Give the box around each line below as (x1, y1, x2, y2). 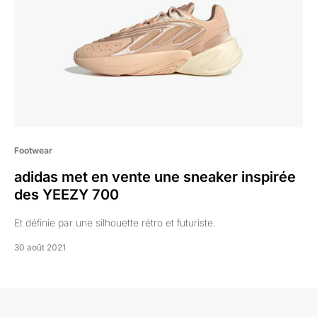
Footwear (14, 145, 52, 156)
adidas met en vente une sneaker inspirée (14, 168, 296, 185)
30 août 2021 (14, 242, 66, 253)
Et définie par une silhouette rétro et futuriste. (14, 217, 216, 229)
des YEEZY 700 (14, 186, 119, 203)
